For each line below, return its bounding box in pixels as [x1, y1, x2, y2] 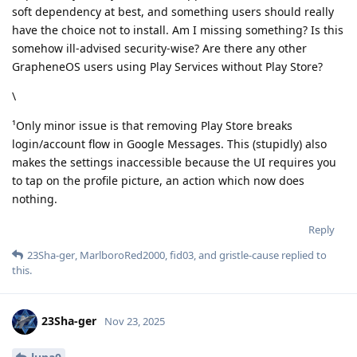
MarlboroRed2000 [80, 247, 165, 262]
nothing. [12, 190, 57, 206]
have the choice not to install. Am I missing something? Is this [12, 22, 343, 37]
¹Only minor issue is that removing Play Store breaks [12, 117, 292, 133]
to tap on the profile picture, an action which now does [12, 172, 304, 188]
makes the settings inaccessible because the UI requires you [12, 154, 336, 170]
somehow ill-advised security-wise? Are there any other [12, 40, 307, 56]
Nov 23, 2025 [104, 313, 165, 328]
